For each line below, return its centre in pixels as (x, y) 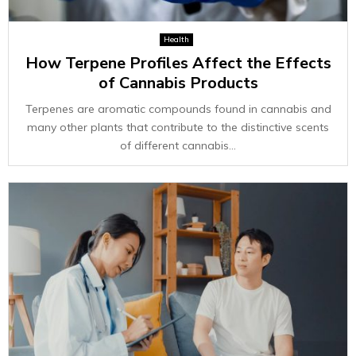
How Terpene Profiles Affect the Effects (178, 63)
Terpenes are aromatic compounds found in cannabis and (178, 109)
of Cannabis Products (178, 83)
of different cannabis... (178, 145)
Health (176, 39)
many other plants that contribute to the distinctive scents (178, 127)
